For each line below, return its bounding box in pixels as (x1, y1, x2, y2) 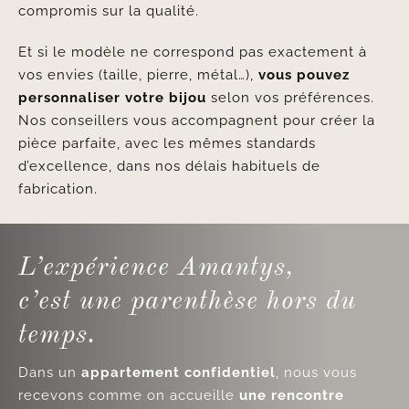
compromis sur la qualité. (17, 3, 199, 19)
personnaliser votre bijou (17, 89, 206, 106)
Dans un (17, 364, 81, 381)
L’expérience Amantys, (17, 255, 294, 281)
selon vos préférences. (205, 89, 374, 106)
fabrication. (17, 181, 98, 197)
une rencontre (238, 387, 344, 404)
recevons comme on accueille (17, 387, 239, 404)
